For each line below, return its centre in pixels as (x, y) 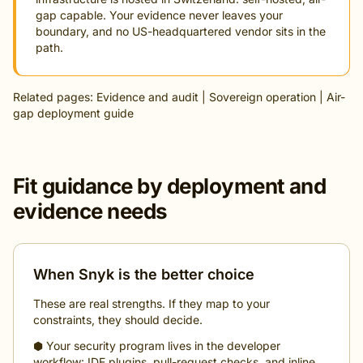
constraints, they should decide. (118, 320)
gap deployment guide (73, 113)
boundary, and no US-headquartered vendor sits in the (181, 31)
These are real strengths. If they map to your (152, 303)
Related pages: (55, 97)
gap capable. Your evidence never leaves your (159, 15)
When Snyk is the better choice (144, 274)
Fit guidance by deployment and (170, 186)
